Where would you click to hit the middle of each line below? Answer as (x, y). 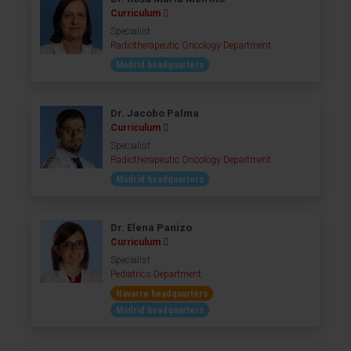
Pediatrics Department (156, 274)
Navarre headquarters (162, 294)
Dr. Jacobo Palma (155, 113)
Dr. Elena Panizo (151, 228)
